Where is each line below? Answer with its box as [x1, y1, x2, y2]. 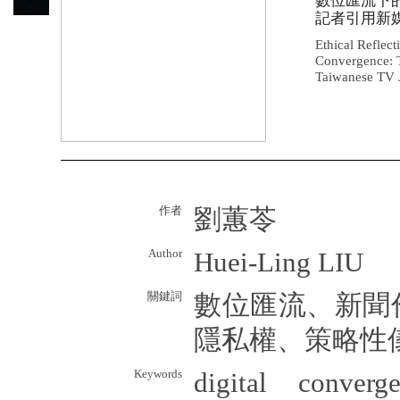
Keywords [134, 367, 182, 380]
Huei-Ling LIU [194, 247, 363, 278]
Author [148, 246, 182, 260]
